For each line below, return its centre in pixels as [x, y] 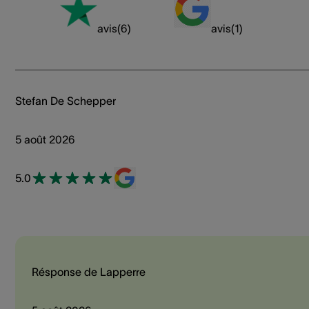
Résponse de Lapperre [89, 272]
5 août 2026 [45, 140]
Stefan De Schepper [66, 101]
